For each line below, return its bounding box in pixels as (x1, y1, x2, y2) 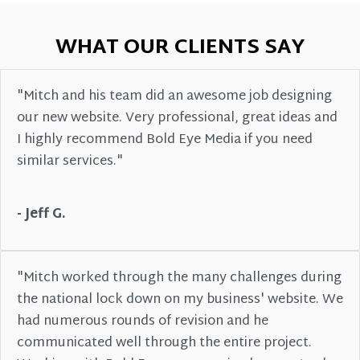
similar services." (17, 149, 123, 174)
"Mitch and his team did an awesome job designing (17, 84, 332, 108)
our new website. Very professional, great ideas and (17, 106, 337, 130)
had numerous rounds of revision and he (17, 309, 268, 333)
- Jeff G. (17, 202, 66, 227)
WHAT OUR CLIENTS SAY (55, 30, 305, 67)
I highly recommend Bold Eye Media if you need (17, 128, 313, 152)
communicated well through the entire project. (17, 330, 312, 355)
